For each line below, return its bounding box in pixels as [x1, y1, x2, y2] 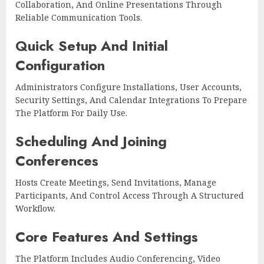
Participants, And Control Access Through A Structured [15, 190, 244, 202]
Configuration [15, 55, 105, 76]
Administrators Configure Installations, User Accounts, [15, 81, 242, 93]
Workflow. [15, 203, 55, 214]
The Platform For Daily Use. [15, 107, 127, 119]
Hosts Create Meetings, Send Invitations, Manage [15, 177, 216, 189]
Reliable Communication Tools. [15, 12, 142, 24]
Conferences [15, 150, 98, 171]
